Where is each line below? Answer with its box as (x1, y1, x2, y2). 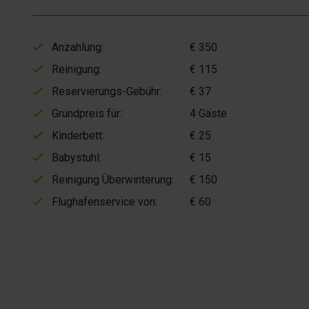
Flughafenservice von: (49, 195, 157, 208)
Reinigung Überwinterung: (49, 172, 174, 186)
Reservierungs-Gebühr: (49, 84, 162, 98)
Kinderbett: (49, 128, 104, 142)
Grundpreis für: (49, 106, 122, 120)
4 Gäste (189, 106, 227, 120)
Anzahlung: (49, 40, 103, 54)
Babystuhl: (49, 150, 101, 164)
